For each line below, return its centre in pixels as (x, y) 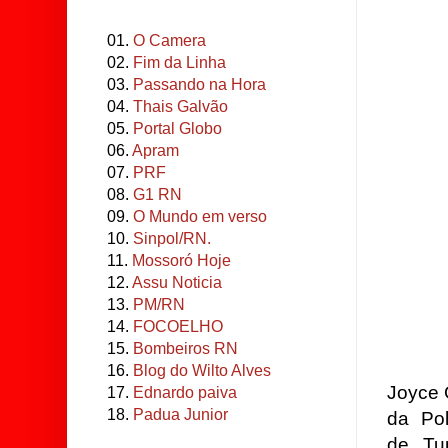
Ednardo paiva (185, 392)
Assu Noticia (177, 282)
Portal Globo (177, 128)
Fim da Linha (179, 62)
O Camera (169, 40)
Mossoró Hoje (181, 260)
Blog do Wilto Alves (202, 370)
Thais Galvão (180, 106)
